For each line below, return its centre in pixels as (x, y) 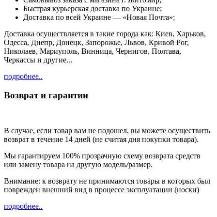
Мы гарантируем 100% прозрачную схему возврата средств (102, 155)
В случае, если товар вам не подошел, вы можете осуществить (107, 130)
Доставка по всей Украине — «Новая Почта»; (99, 17)
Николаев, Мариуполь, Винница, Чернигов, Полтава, (93, 51)
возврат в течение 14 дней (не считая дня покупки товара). (101, 139)
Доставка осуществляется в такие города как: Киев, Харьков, (105, 34)
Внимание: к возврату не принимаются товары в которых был (107, 181)
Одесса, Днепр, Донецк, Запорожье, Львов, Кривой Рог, (96, 43)
